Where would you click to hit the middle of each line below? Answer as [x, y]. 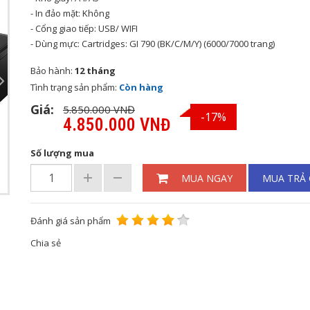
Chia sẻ [46, 243]
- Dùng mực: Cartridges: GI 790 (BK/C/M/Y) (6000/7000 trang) [153, 44]
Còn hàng [141, 87]
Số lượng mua [62, 153]
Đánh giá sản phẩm [72, 221]
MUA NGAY [207, 178]
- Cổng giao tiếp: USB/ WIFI [84, 28]
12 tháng [95, 71]
